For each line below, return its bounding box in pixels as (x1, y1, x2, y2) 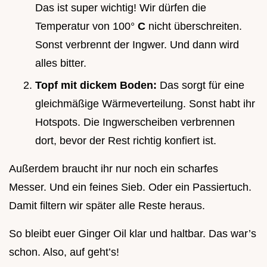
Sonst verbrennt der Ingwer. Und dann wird (35, 39, 239, 51)
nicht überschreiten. (148, 20, 242, 33)
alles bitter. (35, 57, 86, 70)
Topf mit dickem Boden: (35, 79, 160, 91)
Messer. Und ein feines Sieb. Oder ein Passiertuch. (9, 181, 252, 193)
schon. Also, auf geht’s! (9, 246, 119, 258)
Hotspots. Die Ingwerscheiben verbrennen (35, 116, 235, 128)
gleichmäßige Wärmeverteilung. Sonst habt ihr (35, 97, 255, 110)
